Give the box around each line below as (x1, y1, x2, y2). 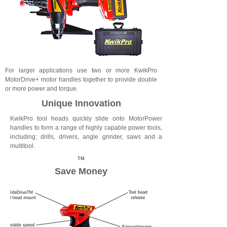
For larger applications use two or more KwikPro (5, 67, 157, 74)
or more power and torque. (5, 85, 78, 92)
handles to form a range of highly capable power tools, (10, 124, 162, 131)
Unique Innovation (41, 98, 121, 108)
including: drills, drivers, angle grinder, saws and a (10, 133, 162, 140)
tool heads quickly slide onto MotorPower (36, 115, 163, 122)
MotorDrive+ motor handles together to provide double (5, 76, 157, 83)
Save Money (55, 166, 107, 176)
